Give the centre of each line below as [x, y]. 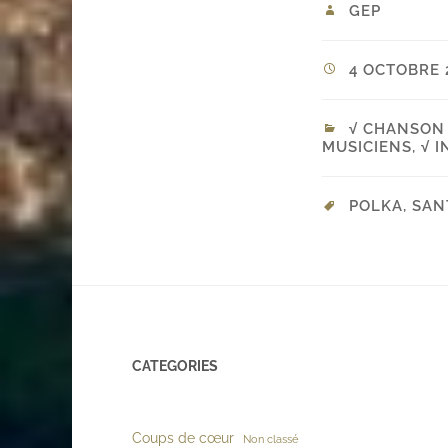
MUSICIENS [367, 147]
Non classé [270, 439]
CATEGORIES [175, 366]
